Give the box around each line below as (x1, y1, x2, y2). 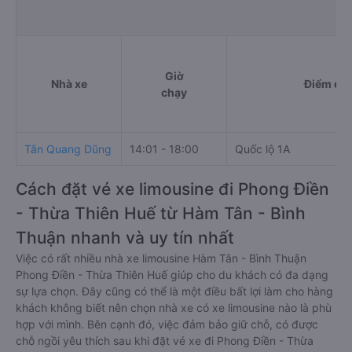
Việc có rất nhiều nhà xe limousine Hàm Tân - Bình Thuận (16, 251, 306, 265)
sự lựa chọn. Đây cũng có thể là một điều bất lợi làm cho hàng (16, 284, 333, 298)
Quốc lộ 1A (235, 142, 290, 156)
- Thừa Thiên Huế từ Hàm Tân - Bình (16, 203, 306, 223)
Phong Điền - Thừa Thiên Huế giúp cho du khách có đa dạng (16, 268, 328, 281)
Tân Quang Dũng (24, 142, 112, 156)
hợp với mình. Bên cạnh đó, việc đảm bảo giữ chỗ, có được (16, 317, 318, 331)
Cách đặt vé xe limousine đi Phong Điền (16, 179, 329, 199)
